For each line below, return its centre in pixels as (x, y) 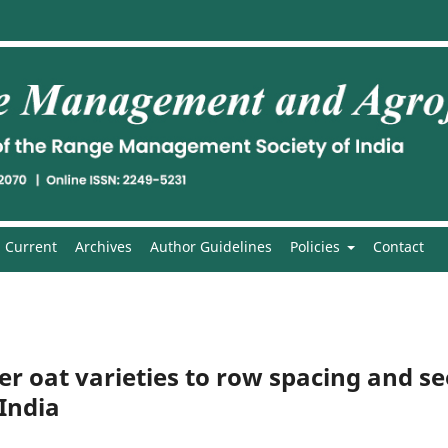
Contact (398, 246)
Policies (316, 246)
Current (30, 246)
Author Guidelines (210, 246)
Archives (103, 246)
